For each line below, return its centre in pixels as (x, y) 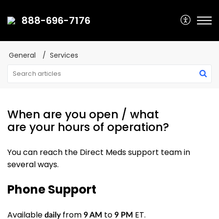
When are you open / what (83, 114)
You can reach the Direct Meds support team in (99, 152)
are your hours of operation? (88, 127)
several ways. (33, 164)
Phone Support (52, 189)
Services (64, 55)
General (22, 55)
